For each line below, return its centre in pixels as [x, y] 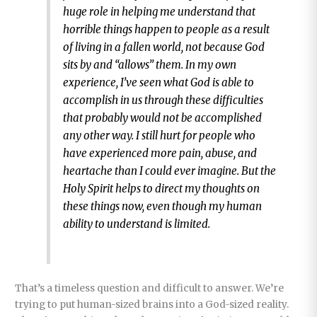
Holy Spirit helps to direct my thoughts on [162, 188]
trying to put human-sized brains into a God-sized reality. [152, 304]
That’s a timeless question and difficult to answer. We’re [150, 288]
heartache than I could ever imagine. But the [170, 171]
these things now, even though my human [163, 206]
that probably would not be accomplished [163, 117]
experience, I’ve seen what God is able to [159, 82]
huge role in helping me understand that [160, 11]
